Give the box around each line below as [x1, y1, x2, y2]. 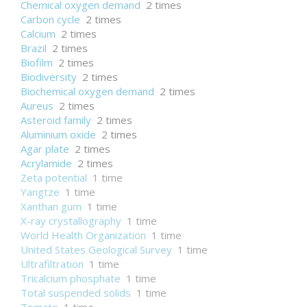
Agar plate [21, 142, 69, 156]
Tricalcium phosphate [21, 271, 121, 285]
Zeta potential [21, 171, 87, 184]
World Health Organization [21, 228, 146, 242]
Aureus [21, 99, 53, 112]
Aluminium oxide [21, 127, 96, 141]
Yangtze [21, 185, 60, 199]
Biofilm [21, 56, 53, 69]
